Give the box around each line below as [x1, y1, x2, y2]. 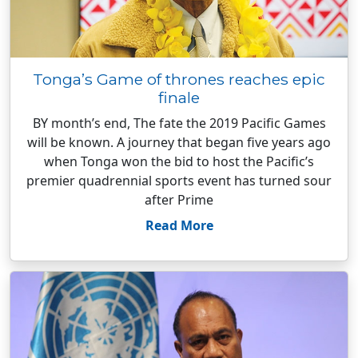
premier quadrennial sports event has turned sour [26, 172, 332, 189]
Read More [145, 217, 213, 234]
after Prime [145, 191, 213, 209]
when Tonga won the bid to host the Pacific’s [44, 153, 314, 170]
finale [158, 88, 200, 107]
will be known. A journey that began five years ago [27, 133, 331, 151]
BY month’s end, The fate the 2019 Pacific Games [32, 114, 326, 132]
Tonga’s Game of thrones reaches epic [33, 70, 325, 89]
